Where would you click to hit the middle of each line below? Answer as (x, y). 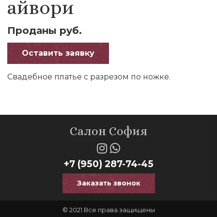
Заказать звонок (108, 183)
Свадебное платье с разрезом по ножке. (89, 77)
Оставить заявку (58, 53)
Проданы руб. (45, 31)
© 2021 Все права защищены (108, 210)
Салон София (108, 131)
